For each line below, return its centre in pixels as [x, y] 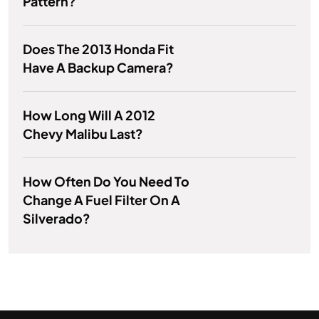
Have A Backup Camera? [98, 68]
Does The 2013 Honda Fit [98, 49]
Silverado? [57, 219]
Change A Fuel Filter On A [101, 200]
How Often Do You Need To [106, 182]
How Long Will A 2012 [89, 115]
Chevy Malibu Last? [83, 134]
